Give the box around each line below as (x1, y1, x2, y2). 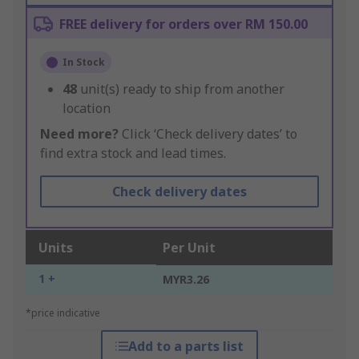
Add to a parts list (127, 337, 244, 356)
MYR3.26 (163, 272, 209, 288)
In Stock (63, 55, 105, 70)
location (63, 99, 111, 118)
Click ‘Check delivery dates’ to (119, 125, 297, 143)
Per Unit (163, 239, 216, 257)
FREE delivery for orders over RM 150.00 (59, 15, 308, 34)
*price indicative (26, 306, 100, 321)
